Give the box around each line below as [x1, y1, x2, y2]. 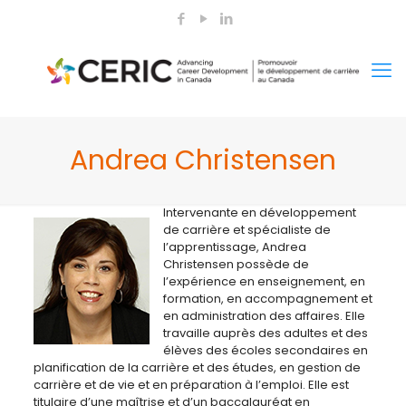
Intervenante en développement [162, 204, 356, 221]
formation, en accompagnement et [162, 290, 372, 307]
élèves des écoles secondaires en [162, 342, 368, 359]
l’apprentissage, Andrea [162, 238, 306, 256]
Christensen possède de [162, 256, 309, 273]
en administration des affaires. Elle [162, 307, 365, 324]
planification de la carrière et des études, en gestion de [33, 359, 361, 376]
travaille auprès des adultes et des [162, 324, 368, 342]
